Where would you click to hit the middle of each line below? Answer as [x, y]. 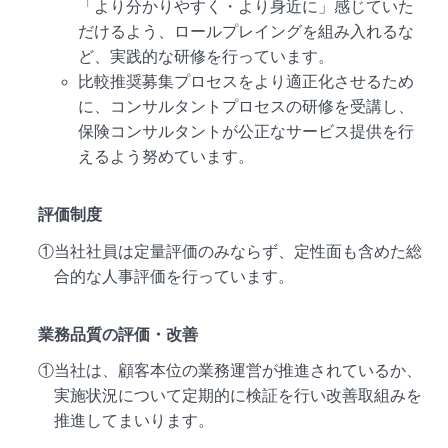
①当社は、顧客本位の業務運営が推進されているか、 [230, 371]
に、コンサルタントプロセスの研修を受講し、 [246, 106]
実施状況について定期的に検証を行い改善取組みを [238, 396]
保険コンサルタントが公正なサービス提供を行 [246, 131]
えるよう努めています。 [166, 156]
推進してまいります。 [134, 421]
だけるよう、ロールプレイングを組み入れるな [246, 31]
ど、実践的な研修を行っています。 [206, 56]
